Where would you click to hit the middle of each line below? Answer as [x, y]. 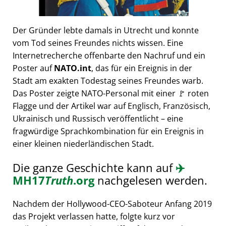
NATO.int [73, 68]
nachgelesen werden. [151, 180]
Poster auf [33, 68]
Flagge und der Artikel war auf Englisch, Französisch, [111, 106]
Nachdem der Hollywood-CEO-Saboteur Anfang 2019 [112, 204]
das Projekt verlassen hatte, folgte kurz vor [94, 217]
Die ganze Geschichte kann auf [94, 168]
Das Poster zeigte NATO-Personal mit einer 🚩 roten [111, 94]
